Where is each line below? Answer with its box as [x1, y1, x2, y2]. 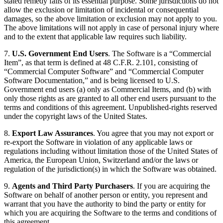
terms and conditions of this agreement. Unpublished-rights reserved [4, 103, 217, 112]
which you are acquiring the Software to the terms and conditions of [4, 209, 217, 218]
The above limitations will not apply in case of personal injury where [4, 23, 219, 32]
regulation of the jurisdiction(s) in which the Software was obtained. [4, 165, 217, 174]
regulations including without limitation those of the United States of [4, 147, 218, 156]
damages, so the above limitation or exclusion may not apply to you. [4, 14, 217, 23]
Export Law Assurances [12, 129, 93, 138]
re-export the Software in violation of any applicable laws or [4, 138, 192, 147]
